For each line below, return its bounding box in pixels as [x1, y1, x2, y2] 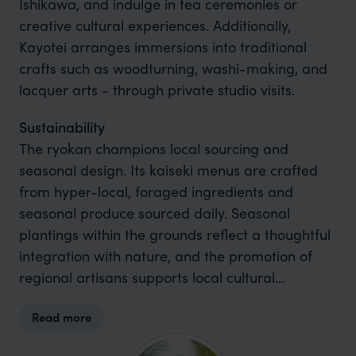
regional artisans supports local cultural [18, 267, 275, 288]
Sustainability [18, 117, 105, 137]
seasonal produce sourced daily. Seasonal [18, 203, 290, 223]
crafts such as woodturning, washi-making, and [18, 58, 327, 79]
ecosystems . [18, 288, 101, 309]
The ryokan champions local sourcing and [18, 138, 288, 159]
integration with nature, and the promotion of [18, 246, 312, 266]
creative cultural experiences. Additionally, [18, 15, 291, 36]
